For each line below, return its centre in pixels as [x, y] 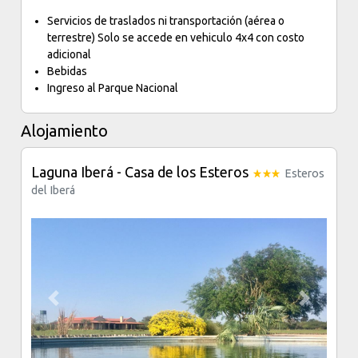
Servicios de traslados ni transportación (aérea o [166, 21]
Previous [74, 305]
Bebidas [68, 71]
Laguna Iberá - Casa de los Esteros [142, 172]
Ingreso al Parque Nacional [114, 88]
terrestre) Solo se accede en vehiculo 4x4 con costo [176, 38]
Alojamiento [65, 131]
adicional [70, 54]
